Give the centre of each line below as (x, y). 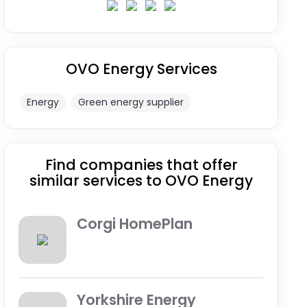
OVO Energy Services (141, 69)
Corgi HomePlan (135, 224)
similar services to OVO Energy (142, 181)
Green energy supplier (131, 102)
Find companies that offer (141, 165)
